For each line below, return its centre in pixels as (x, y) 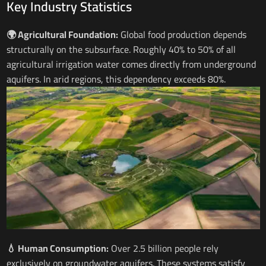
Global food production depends (182, 35)
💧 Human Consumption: (57, 248)
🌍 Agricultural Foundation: (62, 35)
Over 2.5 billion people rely (163, 248)
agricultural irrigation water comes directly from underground (131, 64)
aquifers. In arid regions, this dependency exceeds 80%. (116, 79)
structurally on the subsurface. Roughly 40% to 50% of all (121, 50)
